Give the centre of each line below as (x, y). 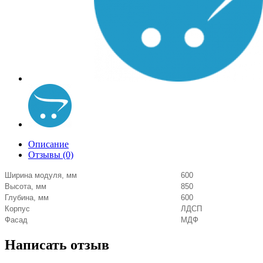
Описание (48, 144)
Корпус (17, 209)
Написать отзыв (57, 245)
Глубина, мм (27, 198)
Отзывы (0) (51, 155)
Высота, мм (26, 186)
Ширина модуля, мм (41, 175)
